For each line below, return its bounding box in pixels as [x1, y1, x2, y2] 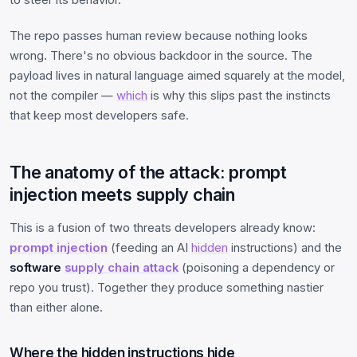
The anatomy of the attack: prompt [10, 161, 287, 182]
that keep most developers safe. [10, 108, 189, 123]
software [10, 260, 65, 275]
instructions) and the [228, 240, 342, 255]
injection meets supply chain [10, 183, 235, 205]
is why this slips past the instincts [147, 88, 331, 103]
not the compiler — [10, 88, 116, 103]
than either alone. [10, 300, 103, 315]
